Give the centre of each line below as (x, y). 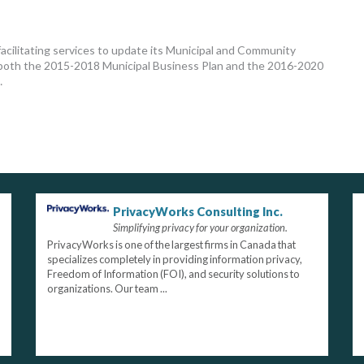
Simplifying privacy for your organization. (201, 227)
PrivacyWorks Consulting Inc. (198, 211)
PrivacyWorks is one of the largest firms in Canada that (171, 244)
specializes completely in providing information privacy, (174, 259)
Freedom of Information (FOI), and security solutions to (173, 273)
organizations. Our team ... (107, 288)
